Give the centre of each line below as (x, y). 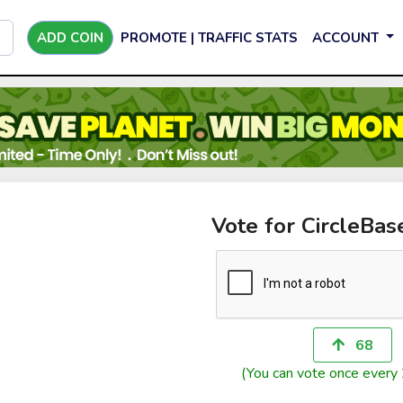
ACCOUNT (347, 37)
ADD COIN (70, 37)
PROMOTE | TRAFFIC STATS (209, 37)
